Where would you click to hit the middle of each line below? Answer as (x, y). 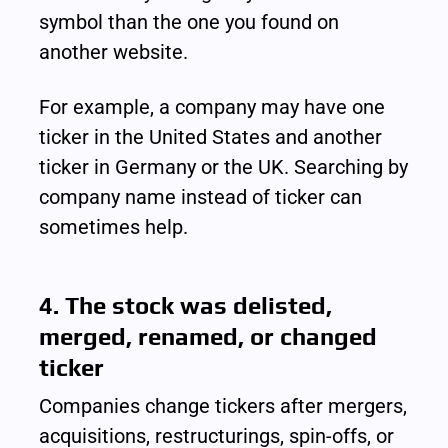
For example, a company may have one (212, 106)
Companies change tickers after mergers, (223, 405)
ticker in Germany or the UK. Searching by (224, 166)
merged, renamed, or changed (208, 336)
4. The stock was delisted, (186, 305)
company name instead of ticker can (201, 196)
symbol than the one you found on (189, 21)
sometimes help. (114, 226)
